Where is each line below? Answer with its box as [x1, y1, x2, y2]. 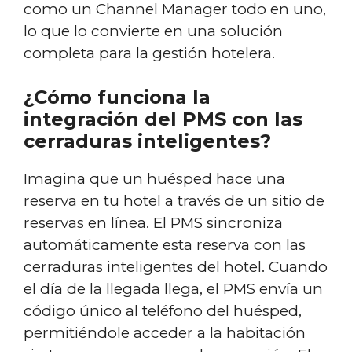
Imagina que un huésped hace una [24, 170, 285, 188]
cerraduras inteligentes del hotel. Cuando [24, 258, 328, 276]
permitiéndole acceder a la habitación [24, 324, 306, 342]
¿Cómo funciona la [24, 86, 211, 108]
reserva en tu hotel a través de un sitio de [24, 192, 324, 210]
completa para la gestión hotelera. [24, 43, 275, 62]
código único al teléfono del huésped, [24, 302, 302, 320]
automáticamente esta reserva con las [24, 236, 306, 254]
